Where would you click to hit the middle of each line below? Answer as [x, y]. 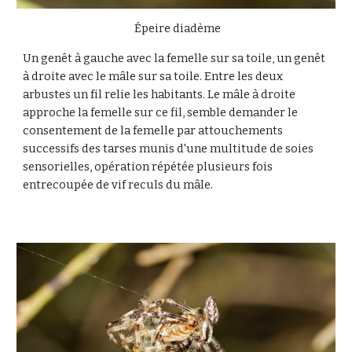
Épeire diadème [176, 28]
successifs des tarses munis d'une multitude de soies [169, 148]
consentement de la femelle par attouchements [153, 130]
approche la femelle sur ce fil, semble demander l [158, 112]
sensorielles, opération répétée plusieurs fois [148, 166]
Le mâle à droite [252, 94]
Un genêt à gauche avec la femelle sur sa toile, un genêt [174, 58]
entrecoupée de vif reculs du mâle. [118, 184]
